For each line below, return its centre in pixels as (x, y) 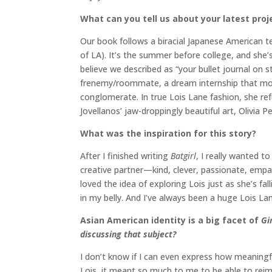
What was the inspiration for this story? (168, 134)
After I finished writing (125, 156)
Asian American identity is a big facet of (171, 220)
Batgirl (183, 156)
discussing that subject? (128, 234)
